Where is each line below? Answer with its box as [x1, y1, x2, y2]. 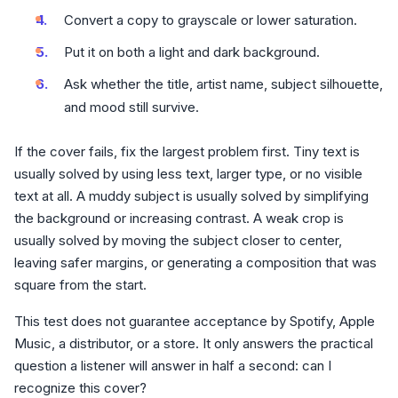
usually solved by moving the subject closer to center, [14, 232, 342, 249]
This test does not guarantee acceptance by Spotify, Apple [14, 313, 375, 330]
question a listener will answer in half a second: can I [14, 357, 331, 374]
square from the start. [14, 276, 147, 293]
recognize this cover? [14, 379, 147, 396]
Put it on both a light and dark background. [64, 44, 320, 60]
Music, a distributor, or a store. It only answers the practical [14, 335, 373, 352]
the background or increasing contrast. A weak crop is [14, 210, 344, 227]
